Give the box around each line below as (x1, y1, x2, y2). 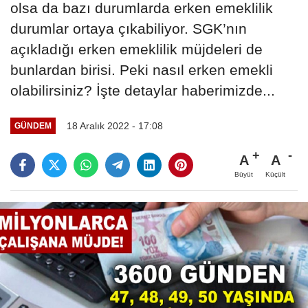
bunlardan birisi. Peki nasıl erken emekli (10, 61, 273, 78)
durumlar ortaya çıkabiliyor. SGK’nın (10, 20, 247, 36)
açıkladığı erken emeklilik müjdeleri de (10, 41, 263, 57)
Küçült (265, 170, 285, 178)
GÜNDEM (14, 121, 52, 131)
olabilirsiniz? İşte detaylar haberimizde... (10, 82, 275, 98)
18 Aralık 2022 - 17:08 (66, 120, 163, 131)
